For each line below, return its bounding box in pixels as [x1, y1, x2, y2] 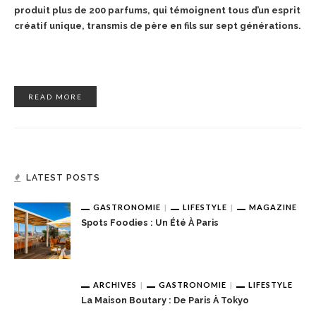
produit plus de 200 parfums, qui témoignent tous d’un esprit [14, 4, 300, 16]
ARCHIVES [93, 279, 137, 289]
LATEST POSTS [26, 172, 100, 183]
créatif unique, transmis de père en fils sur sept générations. [14, 20, 301, 31]
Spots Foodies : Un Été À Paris [81, 217, 219, 229]
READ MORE [28, 92, 83, 101]
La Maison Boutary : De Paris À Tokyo [81, 295, 249, 306]
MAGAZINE [249, 202, 297, 212]
